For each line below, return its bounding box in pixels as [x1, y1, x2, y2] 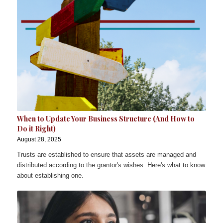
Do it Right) [16, 123, 56, 133]
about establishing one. [16, 171, 84, 179]
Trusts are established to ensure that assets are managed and [16, 150, 196, 158]
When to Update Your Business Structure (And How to [16, 113, 195, 123]
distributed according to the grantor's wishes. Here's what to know [16, 161, 205, 169]
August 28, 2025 [16, 135, 61, 142]
